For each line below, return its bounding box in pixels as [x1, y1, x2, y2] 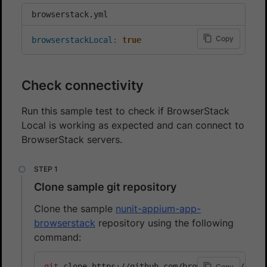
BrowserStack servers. [21, 133, 122, 145]
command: [34, 231, 81, 243]
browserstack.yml [32, 9, 108, 19]
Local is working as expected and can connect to [21, 119, 244, 131]
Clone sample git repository [34, 180, 176, 193]
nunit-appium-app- [116, 202, 201, 215]
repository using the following [95, 216, 234, 229]
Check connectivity [21, 77, 144, 93]
